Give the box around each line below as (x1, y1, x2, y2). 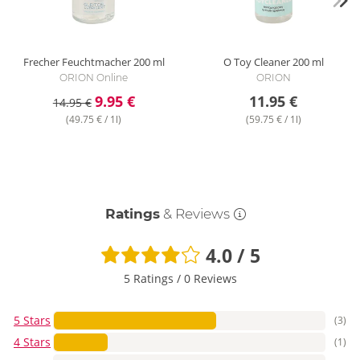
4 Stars (14, 334, 51, 350)
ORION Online (59, 71, 129, 84)
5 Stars (14, 313, 51, 329)
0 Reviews (183, 271, 237, 287)
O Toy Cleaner (223, 54, 290, 69)
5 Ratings (123, 271, 177, 287)
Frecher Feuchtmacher (22, 54, 131, 69)
